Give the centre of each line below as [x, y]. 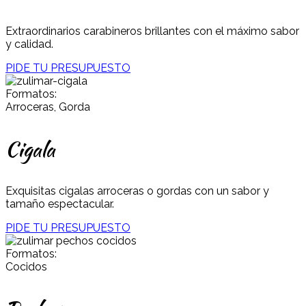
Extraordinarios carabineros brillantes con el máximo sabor [152, 31]
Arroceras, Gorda [48, 107]
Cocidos [26, 266]
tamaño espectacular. [60, 204]
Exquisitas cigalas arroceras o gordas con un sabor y [137, 191]
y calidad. [29, 44]
